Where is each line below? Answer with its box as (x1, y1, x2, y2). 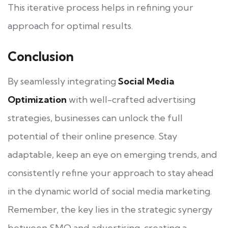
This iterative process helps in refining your (8, 1, 193, 13)
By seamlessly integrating (8, 75, 118, 87)
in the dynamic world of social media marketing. (8, 185, 212, 197)
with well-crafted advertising (67, 93, 195, 105)
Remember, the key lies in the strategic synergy (8, 203, 212, 215)
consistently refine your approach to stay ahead (8, 166, 214, 179)
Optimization (8, 93, 67, 105)
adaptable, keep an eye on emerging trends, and (8, 148, 217, 160)
